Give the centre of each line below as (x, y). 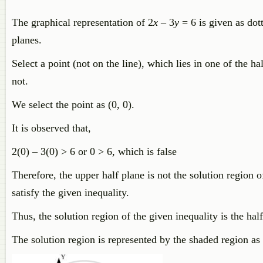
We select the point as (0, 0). (73, 104)
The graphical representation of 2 (82, 22)
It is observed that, (51, 128)
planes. (27, 40)
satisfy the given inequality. (70, 193)
